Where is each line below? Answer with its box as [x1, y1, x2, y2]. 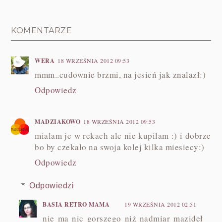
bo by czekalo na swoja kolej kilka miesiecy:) [35, 141, 205, 153]
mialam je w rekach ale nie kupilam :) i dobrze [35, 129, 211, 141]
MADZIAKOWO [35, 117, 81, 126]
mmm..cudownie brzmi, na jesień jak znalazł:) [35, 68, 206, 80]
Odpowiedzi [29, 181, 74, 190]
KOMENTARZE [11, 25, 72, 35]
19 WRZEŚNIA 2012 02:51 [124, 200, 197, 208]
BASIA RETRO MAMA [43, 200, 110, 209]
